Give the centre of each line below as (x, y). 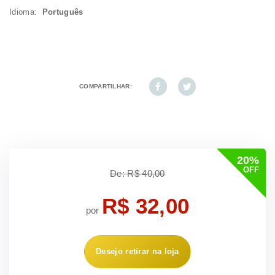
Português (63, 12)
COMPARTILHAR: (106, 87)
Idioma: (26, 12)
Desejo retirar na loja (137, 252)
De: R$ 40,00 (137, 174)
